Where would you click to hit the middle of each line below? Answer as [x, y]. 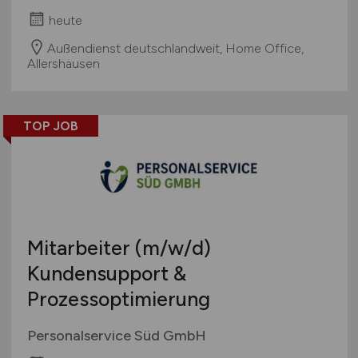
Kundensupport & [106, 273]
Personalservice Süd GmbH [116, 335]
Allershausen [63, 63]
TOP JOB [50, 125]
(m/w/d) [173, 247]
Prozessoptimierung [118, 298]
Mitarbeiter [81, 247]
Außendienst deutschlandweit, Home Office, [175, 48]
